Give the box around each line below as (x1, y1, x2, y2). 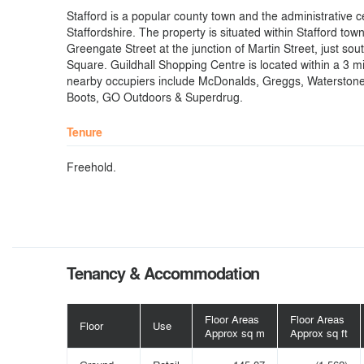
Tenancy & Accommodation (67, 261, 260, 285)
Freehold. (67, 158, 116, 175)
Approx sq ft (290, 325, 348, 340)
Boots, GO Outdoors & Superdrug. (67, 89, 243, 105)
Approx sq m (205, 325, 265, 340)
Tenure (67, 123, 102, 141)
